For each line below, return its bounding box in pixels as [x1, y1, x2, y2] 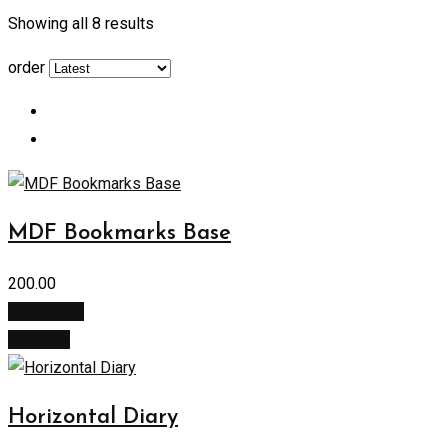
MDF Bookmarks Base [8, 222, 231, 246]
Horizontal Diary [8, 406, 178, 430]
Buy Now [8, 330, 70, 350]
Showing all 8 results [8, 14, 154, 34]
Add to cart [8, 302, 84, 322]
